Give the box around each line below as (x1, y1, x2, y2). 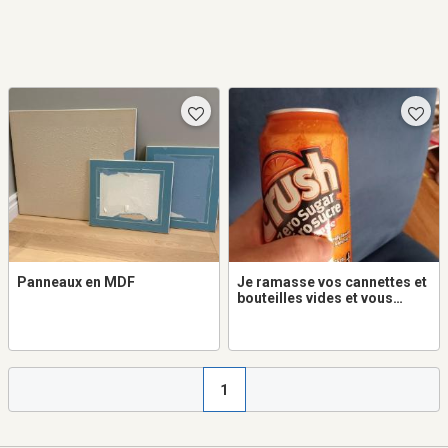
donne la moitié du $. (237, 306, 375, 323)
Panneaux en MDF (17, 274, 135, 291)
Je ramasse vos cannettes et (237, 274, 427, 291)
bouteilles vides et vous (237, 290, 393, 307)
